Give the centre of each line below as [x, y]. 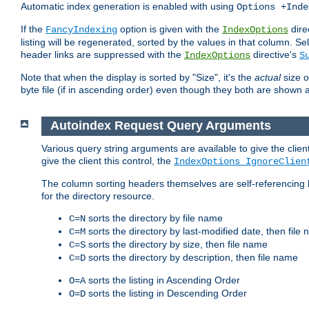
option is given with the [170, 29]
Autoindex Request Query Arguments [160, 126]
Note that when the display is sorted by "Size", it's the [138, 78]
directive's [275, 55]
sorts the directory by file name [154, 218]
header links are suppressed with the [102, 55]
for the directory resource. [98, 196]
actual [268, 78]
